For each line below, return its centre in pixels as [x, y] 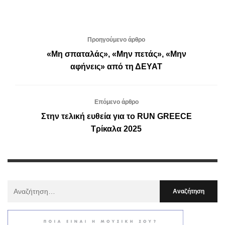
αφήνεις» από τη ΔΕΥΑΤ [116, 66]
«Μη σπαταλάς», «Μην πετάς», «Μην [116, 54]
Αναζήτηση [24, 186]
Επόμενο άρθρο [116, 102]
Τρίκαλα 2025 [116, 129]
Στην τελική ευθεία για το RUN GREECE [116, 116]
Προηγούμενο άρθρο [116, 39]
